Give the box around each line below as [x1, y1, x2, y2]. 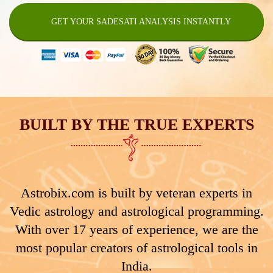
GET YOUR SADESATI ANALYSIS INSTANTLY [51, 16, 231, 26]
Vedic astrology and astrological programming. [9, 203, 264, 219]
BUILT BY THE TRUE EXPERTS [19, 115, 254, 133]
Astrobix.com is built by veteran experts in [21, 185, 252, 200]
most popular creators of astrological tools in [15, 239, 258, 255]
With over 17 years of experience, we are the [15, 221, 258, 237]
